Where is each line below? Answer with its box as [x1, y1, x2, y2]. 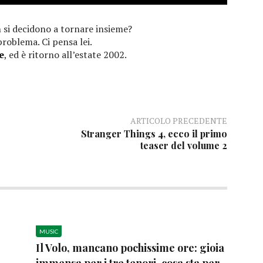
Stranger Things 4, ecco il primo [80, 127, 227, 140]
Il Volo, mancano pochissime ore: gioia [35, 241, 224, 255]
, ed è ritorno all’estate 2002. [4, 48, 127, 62]
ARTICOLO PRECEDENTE [130, 115, 227, 127]
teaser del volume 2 [140, 139, 227, 152]
